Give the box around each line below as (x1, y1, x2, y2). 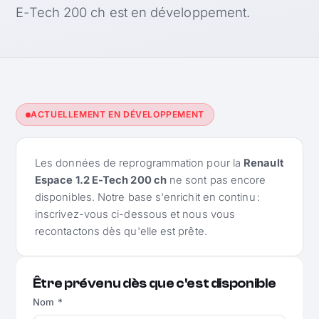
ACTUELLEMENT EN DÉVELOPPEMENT (31, 109, 204, 120)
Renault (244, 156, 283, 169)
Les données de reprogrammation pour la (34, 156, 244, 169)
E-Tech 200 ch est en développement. (16, 4, 251, 20)
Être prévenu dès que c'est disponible (32, 276, 276, 291)
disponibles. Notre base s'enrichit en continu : (34, 190, 260, 204)
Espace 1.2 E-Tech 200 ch (34, 173, 167, 187)
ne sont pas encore (166, 173, 266, 187)
